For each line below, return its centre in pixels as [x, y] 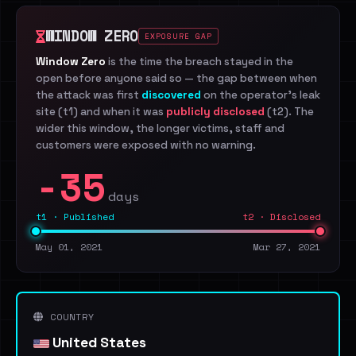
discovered [171, 95]
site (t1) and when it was [101, 112]
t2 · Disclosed [281, 217]
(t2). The [289, 112]
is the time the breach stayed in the [199, 62]
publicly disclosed [215, 112]
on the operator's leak [261, 95]
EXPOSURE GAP [178, 36]
